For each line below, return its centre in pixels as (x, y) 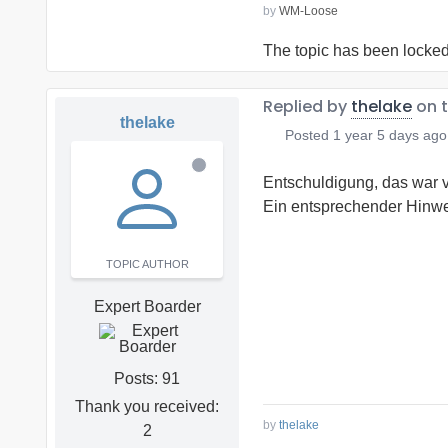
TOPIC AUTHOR (147, 264)
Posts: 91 (147, 379)
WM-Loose (308, 11)
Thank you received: (147, 407)
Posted (306, 135)
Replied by (307, 107)
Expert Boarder (147, 307)
